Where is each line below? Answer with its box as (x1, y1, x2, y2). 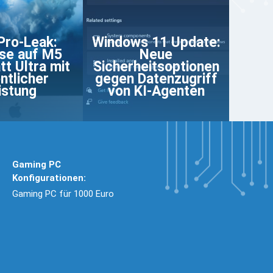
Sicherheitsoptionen (93, 58, 219, 75)
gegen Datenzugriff (94, 70, 218, 87)
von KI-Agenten (107, 82, 205, 99)
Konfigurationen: (12, 172, 87, 183)
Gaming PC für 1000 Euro (12, 188, 115, 199)
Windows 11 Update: (91, 34, 221, 51)
